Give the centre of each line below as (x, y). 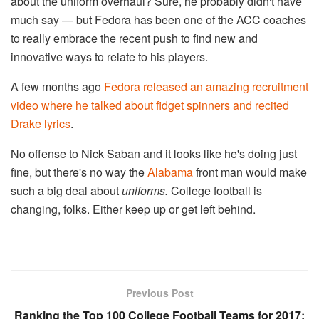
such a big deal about (66, 191)
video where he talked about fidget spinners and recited (150, 105)
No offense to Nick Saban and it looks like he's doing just (154, 154)
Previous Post (159, 293)
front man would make (250, 172)
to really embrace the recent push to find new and (134, 38)
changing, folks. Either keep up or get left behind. (135, 209)
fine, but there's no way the (79, 172)
